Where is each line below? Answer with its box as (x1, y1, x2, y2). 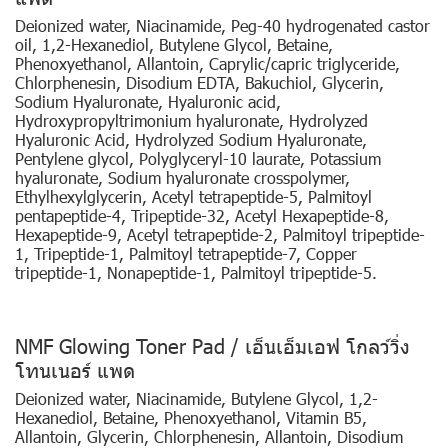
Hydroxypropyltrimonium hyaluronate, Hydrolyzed (15, 109, 368, 131)
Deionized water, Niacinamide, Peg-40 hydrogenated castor (15, 14, 430, 36)
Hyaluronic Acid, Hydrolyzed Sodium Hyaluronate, (15, 128, 367, 150)
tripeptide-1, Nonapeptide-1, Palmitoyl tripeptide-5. (15, 261, 377, 283)
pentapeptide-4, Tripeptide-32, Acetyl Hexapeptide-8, (15, 204, 389, 226)
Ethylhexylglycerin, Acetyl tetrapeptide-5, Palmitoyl (15, 185, 372, 207)
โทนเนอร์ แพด (15, 355, 135, 382)
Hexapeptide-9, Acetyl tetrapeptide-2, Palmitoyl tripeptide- (15, 223, 425, 245)
